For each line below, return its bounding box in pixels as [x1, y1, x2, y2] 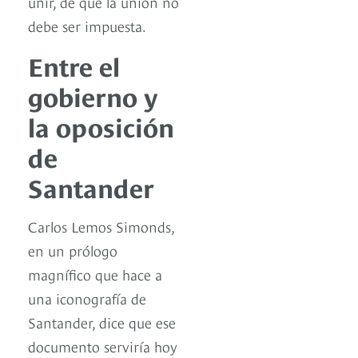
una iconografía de [28, 288, 146, 308]
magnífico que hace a [28, 264, 162, 284]
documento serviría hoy [28, 336, 177, 356]
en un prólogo [28, 240, 117, 261]
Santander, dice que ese [28, 312, 176, 332]
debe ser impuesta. [28, 15, 146, 36]
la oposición [28, 108, 174, 144]
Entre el [28, 47, 120, 83]
